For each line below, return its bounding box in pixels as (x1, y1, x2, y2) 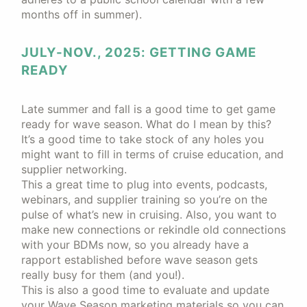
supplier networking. (21, 162, 127, 176)
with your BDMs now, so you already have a (21, 238, 249, 251)
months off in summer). (21, 8, 145, 21)
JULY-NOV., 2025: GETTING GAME (21, 45, 256, 60)
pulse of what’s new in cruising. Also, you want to (21, 208, 277, 221)
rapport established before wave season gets (21, 253, 258, 267)
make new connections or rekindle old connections (21, 223, 286, 236)
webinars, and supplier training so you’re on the (21, 193, 267, 206)
